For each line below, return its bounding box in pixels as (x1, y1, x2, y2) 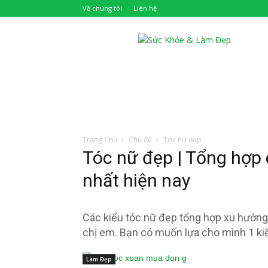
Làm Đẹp (86, 255, 112, 263)
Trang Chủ (83, 135, 117, 145)
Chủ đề (129, 135, 152, 145)
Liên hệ (133, 4, 157, 13)
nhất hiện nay (83, 170, 190, 191)
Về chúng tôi (83, 4, 122, 13)
